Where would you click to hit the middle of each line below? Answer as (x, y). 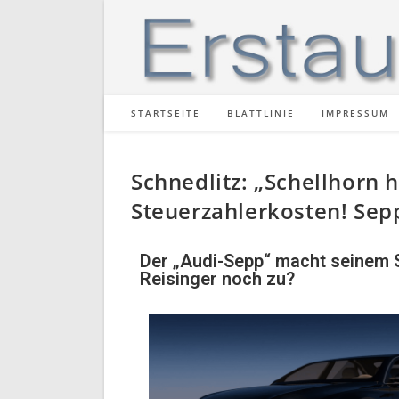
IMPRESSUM (355, 113)
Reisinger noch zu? (217, 279)
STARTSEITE (166, 113)
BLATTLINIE (261, 113)
